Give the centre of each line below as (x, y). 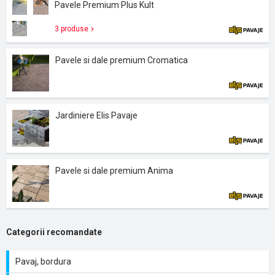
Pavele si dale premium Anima (114, 171)
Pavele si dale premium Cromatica (122, 60)
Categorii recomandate (54, 232)
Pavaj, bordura (43, 261)
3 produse (71, 29)
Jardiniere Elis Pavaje (96, 115)
